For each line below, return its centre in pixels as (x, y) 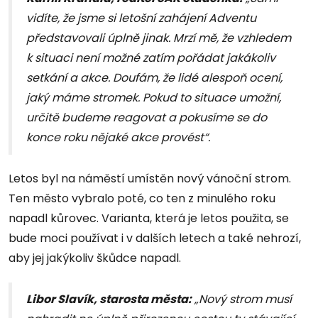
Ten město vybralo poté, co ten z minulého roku (142, 199)
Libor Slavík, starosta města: (109, 300)
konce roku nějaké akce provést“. (118, 138)
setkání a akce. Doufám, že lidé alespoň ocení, (154, 78)
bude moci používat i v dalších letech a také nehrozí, (155, 238)
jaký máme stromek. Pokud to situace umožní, (154, 98)
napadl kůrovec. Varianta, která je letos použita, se (149, 219)
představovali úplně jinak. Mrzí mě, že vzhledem (159, 38)
